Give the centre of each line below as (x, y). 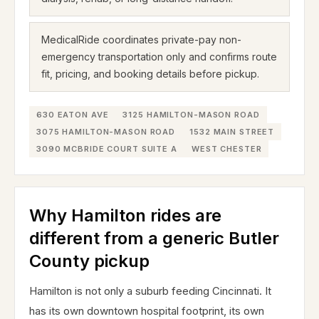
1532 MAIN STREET (232, 132)
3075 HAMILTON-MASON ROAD (106, 132)
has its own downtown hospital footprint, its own (147, 311)
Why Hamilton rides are (125, 215)
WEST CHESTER (226, 149)
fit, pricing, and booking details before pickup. (150, 74)
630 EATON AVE (73, 115)
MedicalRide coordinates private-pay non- (141, 40)
